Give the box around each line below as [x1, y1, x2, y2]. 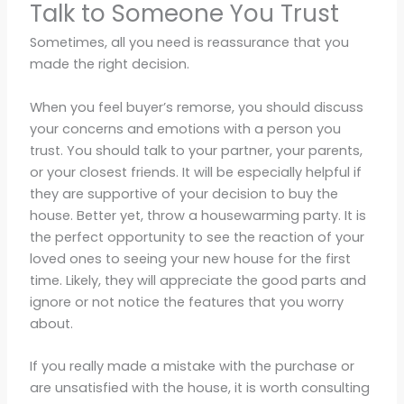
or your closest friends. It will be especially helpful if [29, 162, 362, 181]
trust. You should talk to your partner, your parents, [29, 141, 363, 160]
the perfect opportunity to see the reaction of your [29, 227, 364, 246]
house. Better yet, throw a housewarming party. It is [29, 206, 366, 225]
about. [29, 314, 73, 333]
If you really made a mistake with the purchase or [29, 357, 354, 376]
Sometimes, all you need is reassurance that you [29, 33, 349, 52]
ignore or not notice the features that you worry [29, 292, 344, 311]
